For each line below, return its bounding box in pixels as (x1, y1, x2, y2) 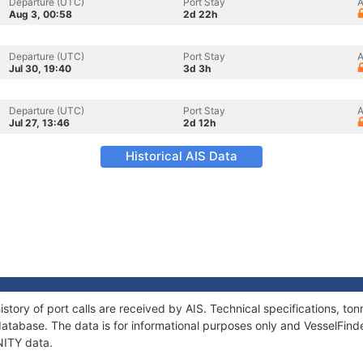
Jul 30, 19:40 (9, 62, 71, 75)
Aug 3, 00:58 (9, 8, 72, 20)
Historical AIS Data (126, 148, 237, 164)
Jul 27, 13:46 (9, 117, 70, 129)
